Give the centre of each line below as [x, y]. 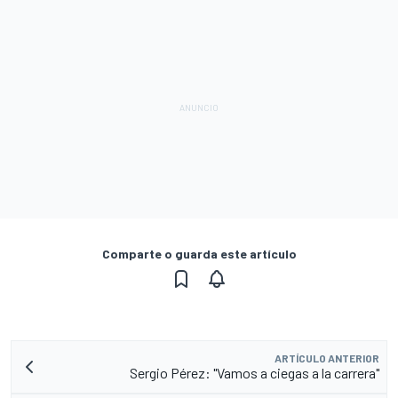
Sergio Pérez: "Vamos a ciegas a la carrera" [255, 372]
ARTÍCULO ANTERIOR [327, 358]
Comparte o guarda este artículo [199, 253]
